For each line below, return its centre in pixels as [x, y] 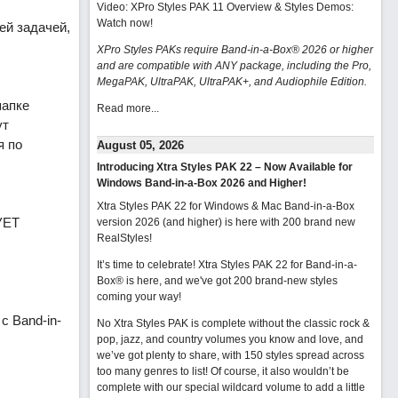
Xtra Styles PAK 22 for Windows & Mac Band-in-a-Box [225, 206]
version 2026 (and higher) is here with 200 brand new [226, 222]
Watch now [123, 23]
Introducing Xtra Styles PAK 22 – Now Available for [224, 167]
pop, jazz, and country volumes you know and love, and [230, 339]
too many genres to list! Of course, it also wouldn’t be [223, 371]
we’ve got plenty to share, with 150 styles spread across [230, 355]
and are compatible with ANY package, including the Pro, [234, 66]
